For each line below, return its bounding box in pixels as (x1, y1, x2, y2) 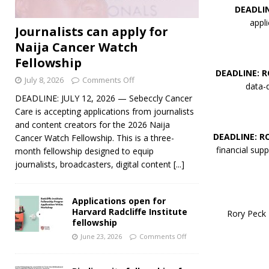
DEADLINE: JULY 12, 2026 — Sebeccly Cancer (15, 92, 192, 104)
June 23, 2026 (80, 232, 122, 241)
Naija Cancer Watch (15, 39, 138, 56)
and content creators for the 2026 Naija (15, 119, 170, 131)
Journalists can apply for (15, 23, 168, 40)
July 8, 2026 (25, 74, 64, 86)
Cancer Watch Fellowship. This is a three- (15, 132, 174, 144)
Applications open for (72, 195, 166, 207)
